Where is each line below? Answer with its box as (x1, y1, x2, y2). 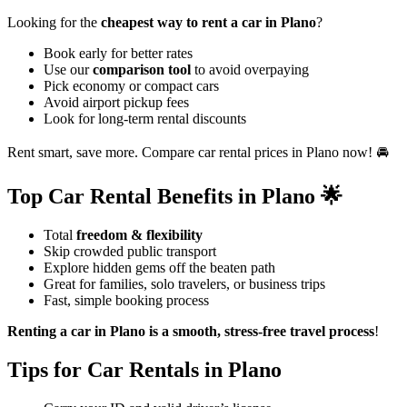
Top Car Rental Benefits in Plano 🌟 (7, 184, 342, 208)
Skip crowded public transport (44, 243, 216, 259)
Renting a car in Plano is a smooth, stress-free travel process (7, 323, 374, 339)
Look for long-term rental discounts (44, 111, 246, 127)
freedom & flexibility (76, 226, 203, 243)
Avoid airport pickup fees (44, 94, 189, 111)
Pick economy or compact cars (44, 78, 219, 94)
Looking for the (7, 15, 101, 31)
